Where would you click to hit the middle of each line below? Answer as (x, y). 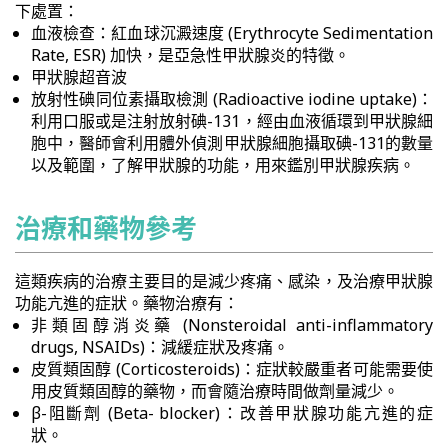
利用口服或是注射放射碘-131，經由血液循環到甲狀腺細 (232, 121)
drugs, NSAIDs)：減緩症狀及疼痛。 (160, 347)
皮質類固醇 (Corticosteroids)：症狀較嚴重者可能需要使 (232, 369)
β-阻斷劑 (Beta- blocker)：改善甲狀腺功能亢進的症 (232, 413)
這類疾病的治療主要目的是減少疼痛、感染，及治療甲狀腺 (224, 281)
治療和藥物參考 (106, 228)
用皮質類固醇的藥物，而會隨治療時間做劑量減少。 (215, 391)
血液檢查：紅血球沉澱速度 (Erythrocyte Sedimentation (232, 33)
